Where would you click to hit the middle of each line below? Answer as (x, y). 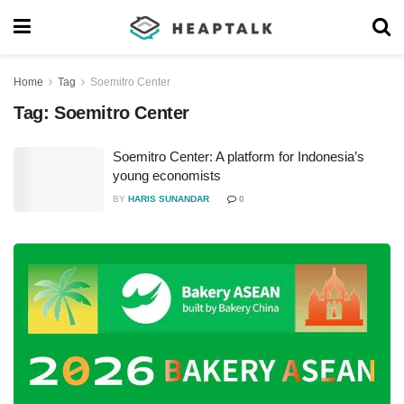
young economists (167, 175)
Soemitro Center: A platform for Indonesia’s (239, 156)
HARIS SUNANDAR (169, 199)
